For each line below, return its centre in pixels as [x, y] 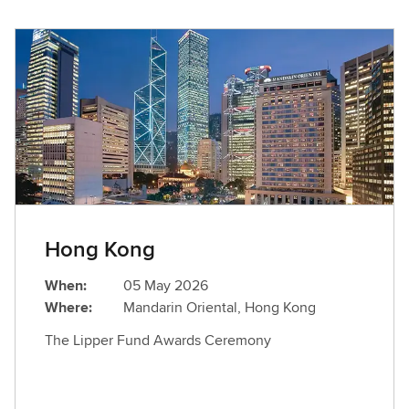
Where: [68, 308]
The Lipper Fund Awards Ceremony [158, 341]
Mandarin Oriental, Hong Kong [220, 308]
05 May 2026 [166, 286]
